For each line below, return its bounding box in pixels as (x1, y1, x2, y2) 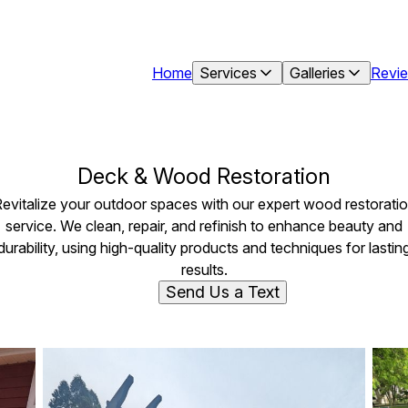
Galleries (289, 64, 345, 82)
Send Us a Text (165, 282, 280, 301)
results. (180, 260, 228, 279)
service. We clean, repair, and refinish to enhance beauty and (5, 217, 403, 235)
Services (199, 64, 257, 82)
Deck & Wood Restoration (77, 163, 331, 189)
